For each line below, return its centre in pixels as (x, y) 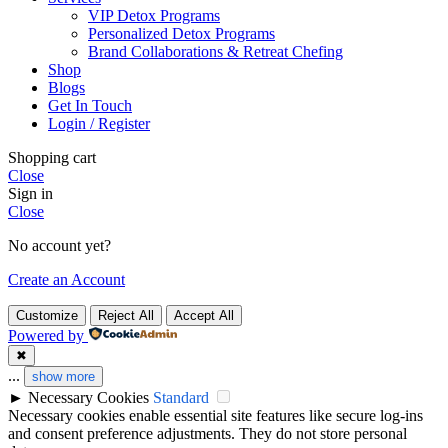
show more (63, 376)
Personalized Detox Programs (181, 33)
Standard (181, 397)
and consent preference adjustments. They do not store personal (207, 433)
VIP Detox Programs (154, 15)
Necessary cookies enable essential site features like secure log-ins (215, 415)
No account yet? (59, 245)
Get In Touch (90, 105)
